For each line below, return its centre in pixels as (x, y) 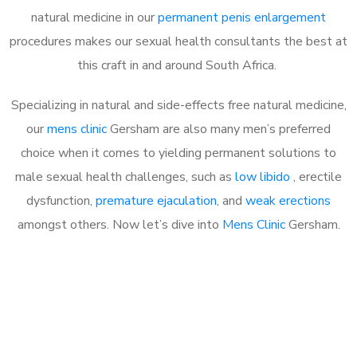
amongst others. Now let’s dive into (120, 224)
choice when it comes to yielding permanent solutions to (178, 153)
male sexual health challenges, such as (125, 177)
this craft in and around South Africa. (178, 65)
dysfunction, (61, 200)
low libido (264, 177)
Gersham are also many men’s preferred (219, 129)
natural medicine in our (94, 17)
